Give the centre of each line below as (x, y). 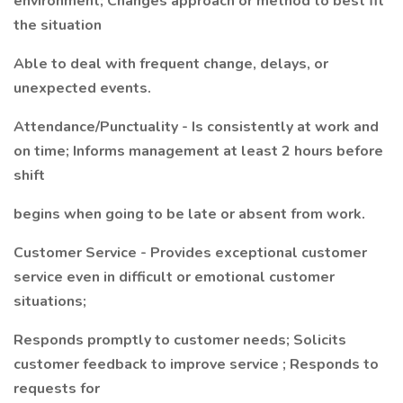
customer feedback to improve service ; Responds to (196, 364)
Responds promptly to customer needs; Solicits (180, 340)
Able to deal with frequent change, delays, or (171, 64)
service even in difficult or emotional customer (174, 277)
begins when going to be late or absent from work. (189, 214)
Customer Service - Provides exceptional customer (190, 253)
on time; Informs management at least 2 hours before (198, 151)
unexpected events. (82, 88)
